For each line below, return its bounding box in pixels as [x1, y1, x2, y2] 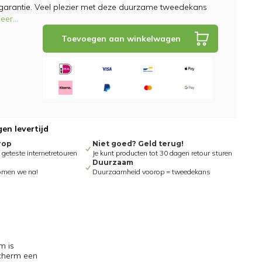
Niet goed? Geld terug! [92, 139, 184, 148]
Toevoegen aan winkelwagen [61, 33, 181, 44]
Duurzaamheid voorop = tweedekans [92, 167, 211, 176]
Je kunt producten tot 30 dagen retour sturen [92, 149, 232, 157]
